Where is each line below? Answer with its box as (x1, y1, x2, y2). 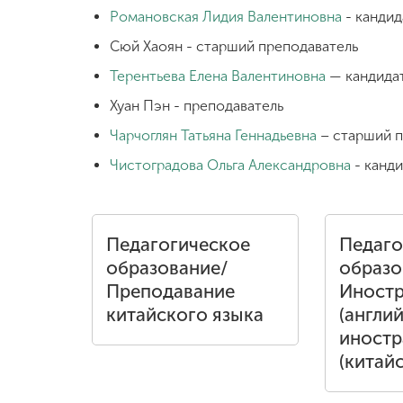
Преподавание (106, 281, 235, 302)
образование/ (106, 257, 228, 279)
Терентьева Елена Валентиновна (110, 67, 326, 85)
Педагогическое (106, 234, 250, 255)
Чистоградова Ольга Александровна (110, 157, 351, 174)
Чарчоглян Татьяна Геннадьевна (110, 127, 317, 144)
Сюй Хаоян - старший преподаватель (110, 38, 358, 55)
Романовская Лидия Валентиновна (110, 8, 342, 25)
